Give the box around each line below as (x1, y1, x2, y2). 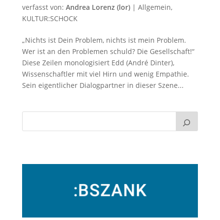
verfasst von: (22, 2, 66, 12)
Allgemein (137, 2, 171, 12)
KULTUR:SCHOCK (22, 13, 78, 23)
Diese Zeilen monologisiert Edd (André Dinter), (22, 57, 174, 67)
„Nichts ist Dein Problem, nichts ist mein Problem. (22, 35, 186, 45)
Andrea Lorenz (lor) (65, 2, 130, 12)
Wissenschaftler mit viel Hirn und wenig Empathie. (22, 69, 189, 79)
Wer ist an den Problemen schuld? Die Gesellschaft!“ (22, 46, 194, 56)
